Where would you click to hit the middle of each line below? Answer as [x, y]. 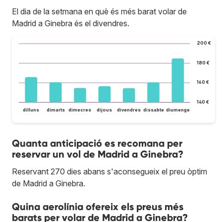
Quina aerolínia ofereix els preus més [98, 206]
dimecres [80, 110]
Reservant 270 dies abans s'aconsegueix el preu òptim [110, 171]
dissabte [153, 110]
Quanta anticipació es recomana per [97, 143]
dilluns [31, 110]
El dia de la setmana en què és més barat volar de [99, 12]
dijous [105, 110]
